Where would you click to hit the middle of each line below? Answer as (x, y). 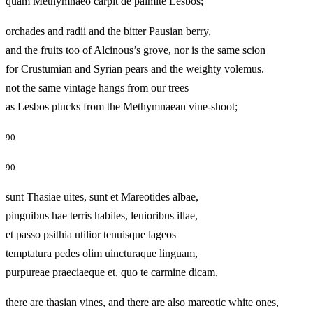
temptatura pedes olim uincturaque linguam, (102, 253)
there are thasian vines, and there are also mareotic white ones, (142, 302)
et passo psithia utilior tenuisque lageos (91, 234)
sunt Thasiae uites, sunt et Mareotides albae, (102, 197)
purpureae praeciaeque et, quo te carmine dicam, (133, 272)
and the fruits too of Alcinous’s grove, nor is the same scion (136, 50)
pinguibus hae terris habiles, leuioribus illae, (102, 216)
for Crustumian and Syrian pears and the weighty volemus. (135, 68)
